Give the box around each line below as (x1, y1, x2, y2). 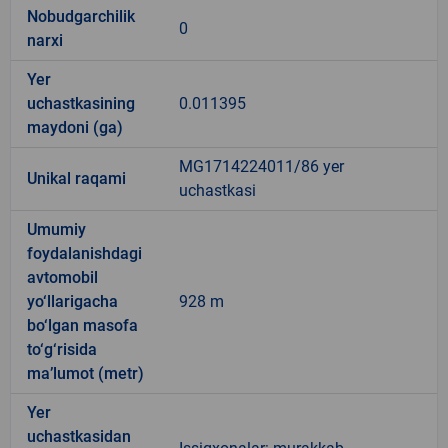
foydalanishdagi (27, 243, 142, 263)
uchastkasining (27, 93, 135, 113)
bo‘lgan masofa (27, 315, 138, 335)
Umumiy (27, 219, 86, 239)
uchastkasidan (27, 426, 131, 446)
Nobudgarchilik (27, 6, 135, 26)
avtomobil (27, 267, 98, 287)
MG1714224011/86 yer (179, 156, 344, 176)
